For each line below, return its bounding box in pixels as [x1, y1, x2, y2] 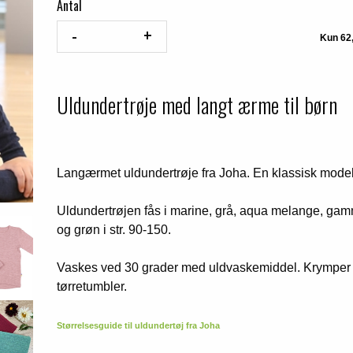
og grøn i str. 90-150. [57, 223, 172, 236]
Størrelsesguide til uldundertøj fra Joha [57, 321, 221, 330]
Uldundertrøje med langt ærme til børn [57, 89, 338, 121]
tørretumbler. [57, 280, 128, 293]
